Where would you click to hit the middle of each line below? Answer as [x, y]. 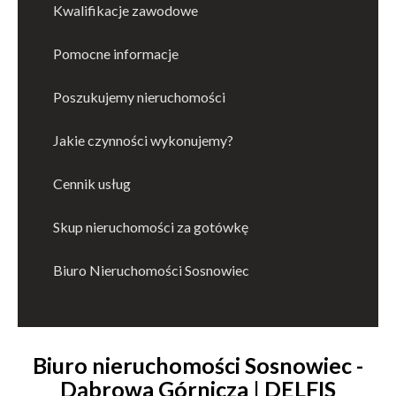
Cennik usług [92, 183]
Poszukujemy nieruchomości [139, 96]
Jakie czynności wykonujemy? [143, 140]
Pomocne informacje [116, 53]
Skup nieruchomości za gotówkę [151, 226]
